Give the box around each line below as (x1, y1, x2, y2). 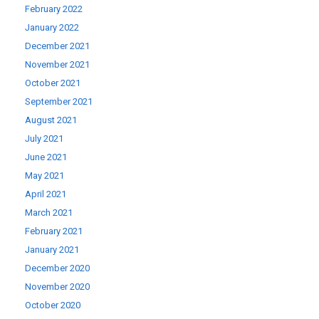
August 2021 (25, 115, 77, 126)
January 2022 (25, 22, 79, 33)
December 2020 (25, 263, 90, 274)
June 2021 (25, 152, 67, 163)
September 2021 (25, 96, 93, 108)
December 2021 (25, 41, 90, 52)
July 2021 (25, 133, 63, 145)
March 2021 (25, 207, 73, 219)
